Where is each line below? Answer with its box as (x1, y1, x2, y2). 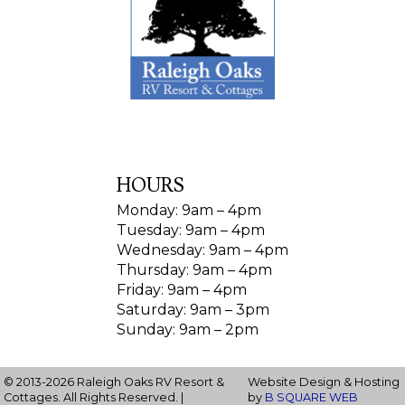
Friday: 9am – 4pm (117, 280, 247, 298)
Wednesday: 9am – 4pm (117, 240, 288, 259)
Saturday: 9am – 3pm (117, 300, 269, 318)
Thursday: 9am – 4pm (117, 260, 272, 278)
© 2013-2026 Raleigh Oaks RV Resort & (4, 375, 225, 390)
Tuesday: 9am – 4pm (117, 221, 265, 239)
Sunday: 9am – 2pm (117, 320, 259, 338)
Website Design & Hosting (247, 375, 400, 390)
